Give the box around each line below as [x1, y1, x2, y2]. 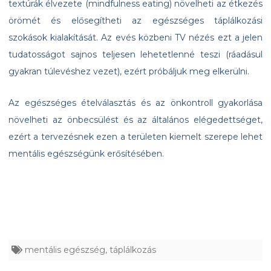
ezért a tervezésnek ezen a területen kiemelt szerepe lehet [8, 131, 263, 143]
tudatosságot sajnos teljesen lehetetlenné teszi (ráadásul [8, 49, 263, 60]
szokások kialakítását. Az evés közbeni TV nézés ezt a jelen [8, 32, 263, 44]
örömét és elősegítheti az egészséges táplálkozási [8, 15, 263, 27]
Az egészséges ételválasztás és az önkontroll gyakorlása [8, 97, 263, 109]
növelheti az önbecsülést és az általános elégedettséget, [8, 114, 263, 126]
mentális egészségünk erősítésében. [8, 148, 164, 160]
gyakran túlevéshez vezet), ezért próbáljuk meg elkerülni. [8, 66, 249, 77]
